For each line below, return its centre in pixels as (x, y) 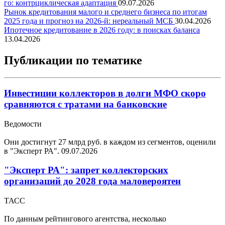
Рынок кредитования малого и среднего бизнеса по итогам (105, 12)
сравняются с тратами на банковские (85, 104)
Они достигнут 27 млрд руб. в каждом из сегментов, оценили (110, 142)
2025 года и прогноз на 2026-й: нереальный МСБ (89, 21)
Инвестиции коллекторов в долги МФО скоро (105, 93)
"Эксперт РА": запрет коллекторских (86, 170)
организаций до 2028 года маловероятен (92, 181)
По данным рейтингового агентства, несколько (85, 218)
